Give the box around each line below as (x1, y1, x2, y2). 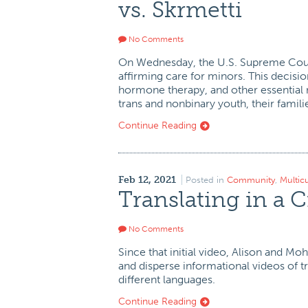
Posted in (186, 175, 227, 185)
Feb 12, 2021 (118, 174, 176, 186)
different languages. (118, 273, 215, 286)
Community (227, 175, 275, 185)
